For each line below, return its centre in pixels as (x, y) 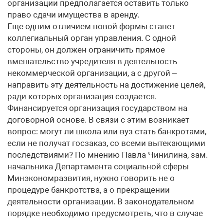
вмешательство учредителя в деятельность (92, 61)
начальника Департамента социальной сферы (98, 166)
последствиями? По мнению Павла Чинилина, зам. (108, 155)
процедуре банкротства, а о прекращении (89, 190)
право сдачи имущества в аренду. (73, 15)
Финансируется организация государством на (97, 108)
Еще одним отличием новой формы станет (91, 26)
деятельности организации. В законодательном (101, 201)
